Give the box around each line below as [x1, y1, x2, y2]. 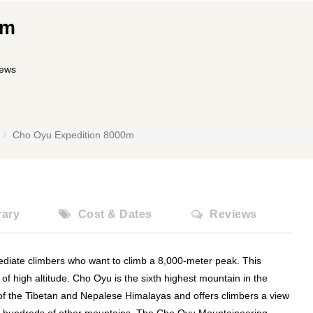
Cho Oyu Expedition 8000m [13, 129, 134, 140]
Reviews [210, 208, 257, 220]
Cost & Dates [78, 208, 152, 220]
